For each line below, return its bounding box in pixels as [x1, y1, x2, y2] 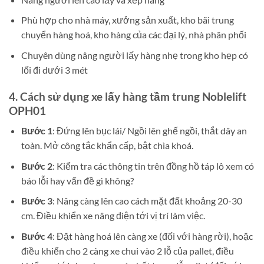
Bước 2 [21, 160, 52, 171]
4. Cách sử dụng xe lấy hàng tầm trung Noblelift [9, 89, 246, 103]
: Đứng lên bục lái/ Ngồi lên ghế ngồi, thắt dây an [52, 125, 247, 137]
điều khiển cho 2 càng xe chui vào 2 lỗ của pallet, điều [21, 245, 234, 256]
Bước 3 [21, 195, 52, 207]
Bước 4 [21, 230, 52, 242]
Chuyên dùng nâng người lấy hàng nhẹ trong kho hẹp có [21, 49, 248, 61]
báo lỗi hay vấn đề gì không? [21, 174, 134, 186]
